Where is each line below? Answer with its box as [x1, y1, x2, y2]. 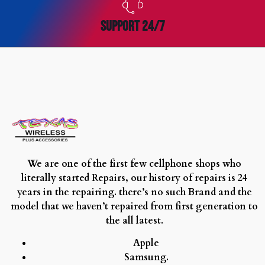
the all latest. [105, 214, 163, 227]
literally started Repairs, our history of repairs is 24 [21, 171, 248, 185]
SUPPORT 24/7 [100, 17, 165, 35]
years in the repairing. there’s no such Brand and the [17, 185, 252, 199]
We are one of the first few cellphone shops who [27, 157, 242, 170]
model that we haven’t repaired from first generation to [11, 199, 258, 213]
